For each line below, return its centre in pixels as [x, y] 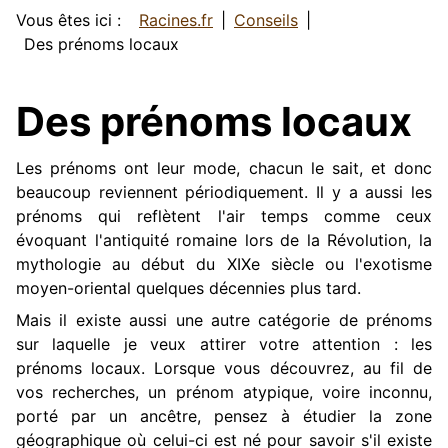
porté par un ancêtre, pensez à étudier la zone [224, 416]
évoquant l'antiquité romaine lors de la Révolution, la [224, 240]
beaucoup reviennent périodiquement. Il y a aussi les [224, 192]
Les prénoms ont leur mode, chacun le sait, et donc [224, 168]
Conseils [266, 20]
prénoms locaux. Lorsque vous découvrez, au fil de [224, 368]
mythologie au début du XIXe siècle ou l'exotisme [224, 264]
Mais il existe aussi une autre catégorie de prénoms [224, 320]
